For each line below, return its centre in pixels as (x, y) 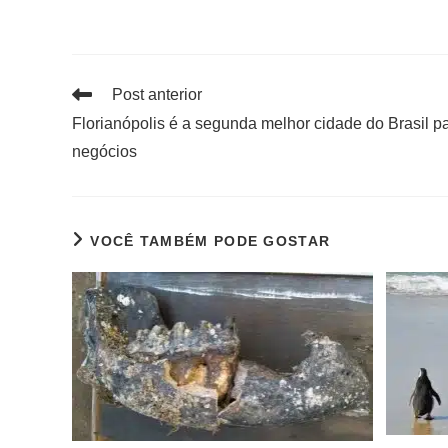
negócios (104, 151)
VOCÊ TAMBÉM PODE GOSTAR (210, 240)
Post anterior (157, 94)
